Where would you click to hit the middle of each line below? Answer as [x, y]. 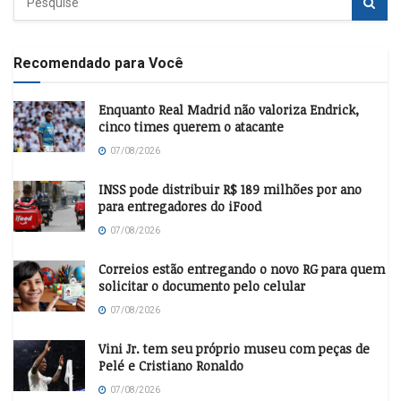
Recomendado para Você [98, 64]
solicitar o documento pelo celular [202, 286]
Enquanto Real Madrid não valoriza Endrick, [229, 110]
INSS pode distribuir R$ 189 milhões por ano [230, 190]
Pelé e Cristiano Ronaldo [171, 366]
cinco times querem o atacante [191, 127]
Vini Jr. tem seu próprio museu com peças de [234, 349]
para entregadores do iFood [180, 207]
